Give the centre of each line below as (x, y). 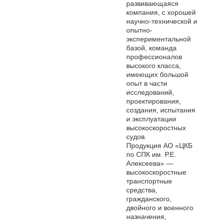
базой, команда (151, 48)
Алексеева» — (150, 163)
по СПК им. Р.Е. (151, 154)
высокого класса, (154, 66)
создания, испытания (161, 110)
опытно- (139, 30)
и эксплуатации (151, 119)
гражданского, (149, 199)
